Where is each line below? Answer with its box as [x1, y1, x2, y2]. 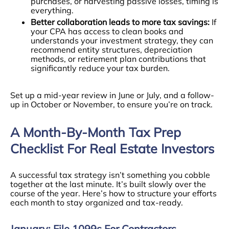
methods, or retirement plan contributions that [31, 54, 206, 64]
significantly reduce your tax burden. [31, 63, 170, 73]
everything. [31, 5, 74, 15]
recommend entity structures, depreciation [31, 44, 192, 55]
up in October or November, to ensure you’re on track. [10, 99, 213, 109]
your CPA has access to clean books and [31, 26, 184, 36]
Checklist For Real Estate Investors [10, 141, 214, 156]
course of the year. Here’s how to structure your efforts [10, 188, 217, 198]
